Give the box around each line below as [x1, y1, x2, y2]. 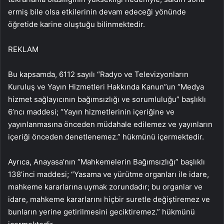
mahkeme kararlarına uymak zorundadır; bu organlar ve [8, 182, 202, 192]
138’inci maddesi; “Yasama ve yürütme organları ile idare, [8, 169, 209, 179]
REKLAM [8, 44, 38, 54]
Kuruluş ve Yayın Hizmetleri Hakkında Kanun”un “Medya [8, 82, 204, 92]
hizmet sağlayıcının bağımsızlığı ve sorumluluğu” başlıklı [8, 94, 206, 104]
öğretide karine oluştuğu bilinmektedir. [8, 19, 145, 29]
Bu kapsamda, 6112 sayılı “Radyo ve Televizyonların [8, 69, 188, 79]
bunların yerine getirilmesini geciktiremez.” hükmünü [8, 207, 195, 217]
